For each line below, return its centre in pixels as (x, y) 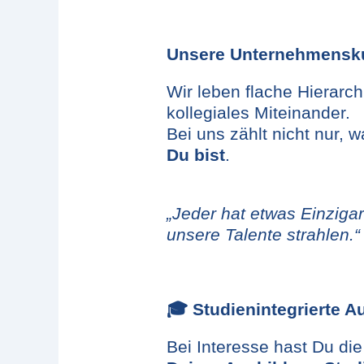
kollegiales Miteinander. (258, 113)
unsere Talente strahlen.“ (263, 234)
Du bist (196, 155)
